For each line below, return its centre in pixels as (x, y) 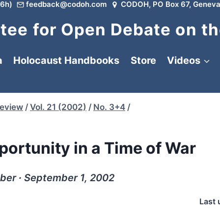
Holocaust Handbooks (66, 60)
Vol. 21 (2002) (58, 107)
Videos (184, 60)
